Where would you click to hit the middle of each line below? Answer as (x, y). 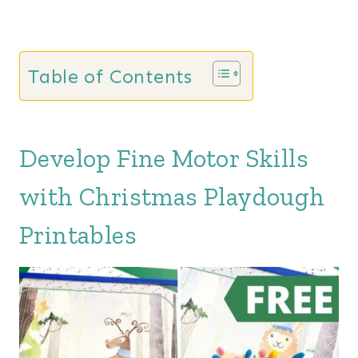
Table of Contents (110, 77)
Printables (78, 235)
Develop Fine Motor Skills (164, 158)
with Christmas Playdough (172, 197)
